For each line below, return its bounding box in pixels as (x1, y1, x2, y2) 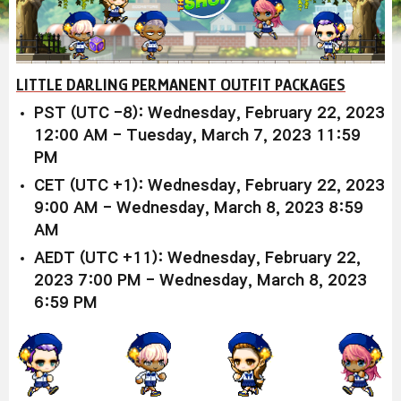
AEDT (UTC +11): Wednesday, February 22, (34, 250, 361, 266)
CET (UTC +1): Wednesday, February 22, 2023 (34, 177, 385, 193)
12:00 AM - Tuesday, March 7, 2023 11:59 (34, 127, 361, 143)
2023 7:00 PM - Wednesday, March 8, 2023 (34, 272, 367, 288)
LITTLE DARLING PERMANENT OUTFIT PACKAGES (16, 74, 346, 94)
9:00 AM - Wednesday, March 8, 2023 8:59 (34, 200, 363, 216)
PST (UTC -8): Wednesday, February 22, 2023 (34, 105, 385, 121)
